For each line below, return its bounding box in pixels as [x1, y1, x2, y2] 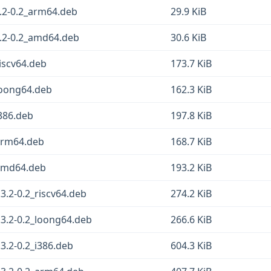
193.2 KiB [171, 161, 212, 174]
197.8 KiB [171, 109, 212, 122]
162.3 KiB [171, 83, 212, 96]
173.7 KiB [171, 57, 212, 70]
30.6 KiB [171, 31, 206, 44]
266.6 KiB [171, 213, 212, 226]
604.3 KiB [171, 239, 212, 252]
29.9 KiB [171, 5, 206, 18]
